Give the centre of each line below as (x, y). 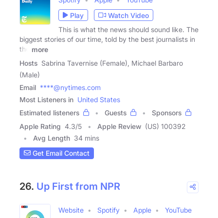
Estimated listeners (49, 112)
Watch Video (128, 15)
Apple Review (119, 126)
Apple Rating (40, 126)
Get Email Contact (60, 153)
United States (99, 99)
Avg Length (52, 138)
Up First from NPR (78, 186)
